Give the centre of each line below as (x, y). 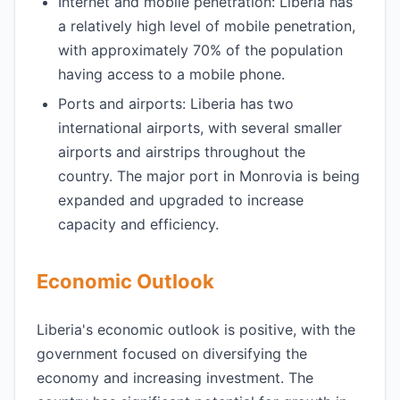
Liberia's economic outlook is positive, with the (196, 329)
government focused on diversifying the (172, 354)
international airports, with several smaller (200, 128)
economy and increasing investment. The (175, 378)
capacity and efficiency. (138, 224)
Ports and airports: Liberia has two (176, 104)
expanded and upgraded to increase (181, 200)
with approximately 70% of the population (200, 50)
